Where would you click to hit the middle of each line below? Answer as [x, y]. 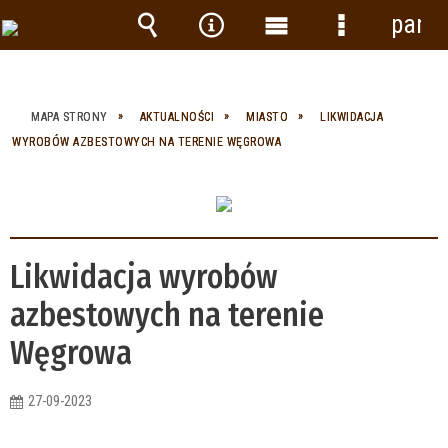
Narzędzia [247, 54]
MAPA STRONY [69, 116]
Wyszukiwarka [204, 54]
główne [296, 84]
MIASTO [267, 116]
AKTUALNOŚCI [176, 116]
